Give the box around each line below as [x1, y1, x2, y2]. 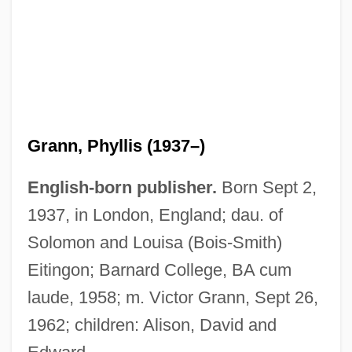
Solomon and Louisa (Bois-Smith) [27, 232, 282, 252]
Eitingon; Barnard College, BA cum [27, 259, 291, 280]
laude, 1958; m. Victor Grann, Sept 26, [27, 287, 318, 307]
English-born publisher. [27, 177, 217, 197]
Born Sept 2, [216, 177, 317, 197]
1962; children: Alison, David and [27, 314, 277, 335]
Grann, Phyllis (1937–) [27, 135, 205, 156]
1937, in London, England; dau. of [27, 204, 283, 225]
